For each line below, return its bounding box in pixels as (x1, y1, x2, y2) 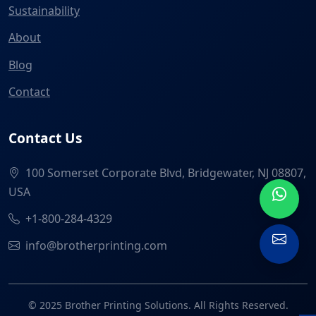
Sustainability (8, 3, 80, 19)
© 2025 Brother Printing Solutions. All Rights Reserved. (28, 298, 288, 312)
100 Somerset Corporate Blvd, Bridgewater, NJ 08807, (25, 164, 306, 181)
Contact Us (8, 128, 83, 147)
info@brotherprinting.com (25, 238, 167, 254)
